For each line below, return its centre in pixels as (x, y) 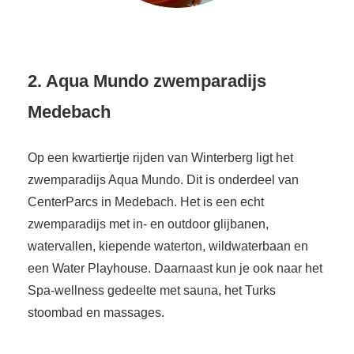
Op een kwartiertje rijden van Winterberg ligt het (160, 158)
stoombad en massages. (96, 313)
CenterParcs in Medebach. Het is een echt (146, 202)
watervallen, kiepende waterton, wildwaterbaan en (168, 247)
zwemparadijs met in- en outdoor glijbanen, (148, 224)
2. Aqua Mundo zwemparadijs (147, 81)
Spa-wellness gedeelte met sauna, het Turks (152, 291)
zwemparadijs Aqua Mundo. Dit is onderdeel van (163, 180)
